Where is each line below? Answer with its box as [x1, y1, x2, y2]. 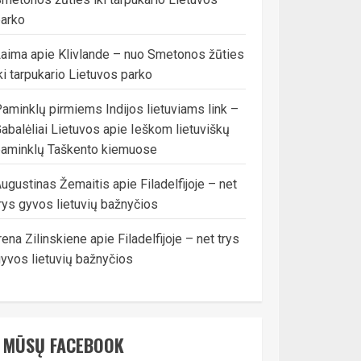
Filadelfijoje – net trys [117, 231, 239, 247]
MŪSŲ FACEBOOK [2, 332, 124, 358]
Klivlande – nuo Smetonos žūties [57, 47, 244, 62]
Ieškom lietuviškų [130, 122, 230, 137]
